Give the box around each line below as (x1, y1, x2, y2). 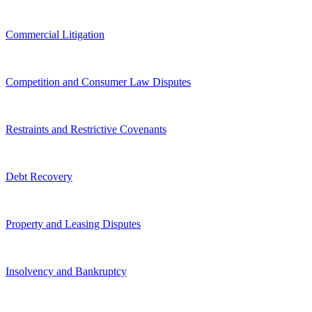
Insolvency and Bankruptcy (6, 265, 127, 277)
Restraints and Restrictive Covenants (6, 123, 166, 135)
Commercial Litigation (6, 28, 104, 40)
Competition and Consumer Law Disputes (6, 75, 191, 88)
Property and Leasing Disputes (6, 217, 141, 230)
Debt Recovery (6, 170, 72, 182)
